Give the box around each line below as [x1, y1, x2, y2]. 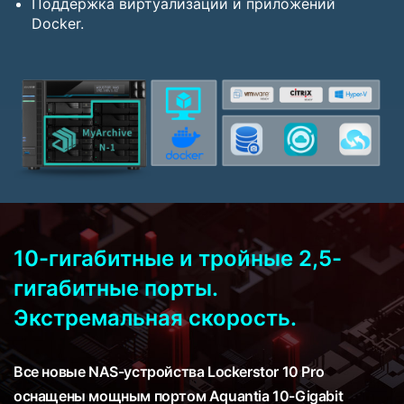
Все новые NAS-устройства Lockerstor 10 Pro [14, 362, 325, 381]
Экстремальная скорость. [14, 304, 297, 331]
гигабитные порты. [14, 274, 217, 301]
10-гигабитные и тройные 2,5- [14, 244, 342, 271]
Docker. [32, 14, 84, 32]
